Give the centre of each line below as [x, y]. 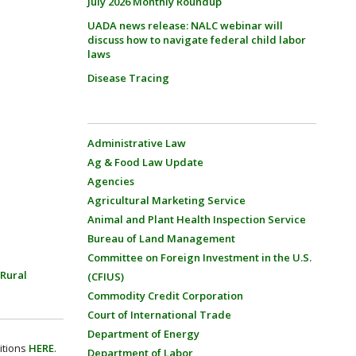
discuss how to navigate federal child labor [196, 40]
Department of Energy [143, 334]
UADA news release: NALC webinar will [185, 25]
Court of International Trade [159, 315]
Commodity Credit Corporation [165, 296]
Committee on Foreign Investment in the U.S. [199, 257]
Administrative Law [136, 143]
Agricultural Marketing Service [166, 200]
